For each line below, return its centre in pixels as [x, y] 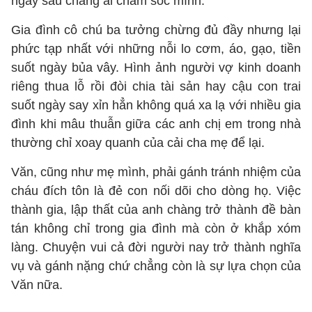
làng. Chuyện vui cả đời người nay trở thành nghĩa [156, 247]
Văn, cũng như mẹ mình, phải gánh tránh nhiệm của [156, 172]
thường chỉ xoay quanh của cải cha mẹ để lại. [138, 143]
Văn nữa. [37, 285]
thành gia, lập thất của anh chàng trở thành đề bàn [156, 210]
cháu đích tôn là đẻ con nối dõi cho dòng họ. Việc [156, 191]
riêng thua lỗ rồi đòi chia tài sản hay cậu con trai [156, 86]
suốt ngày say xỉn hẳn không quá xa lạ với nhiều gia [156, 105]
